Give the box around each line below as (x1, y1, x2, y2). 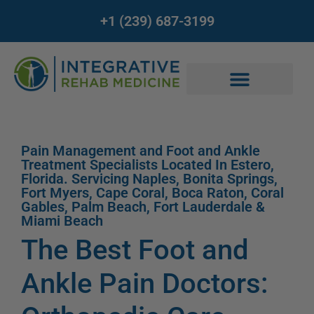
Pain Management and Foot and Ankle (21, 142, 260, 159)
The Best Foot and (21, 233, 249, 266)
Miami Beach (21, 212, 103, 229)
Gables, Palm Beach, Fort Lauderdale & (21, 198, 265, 215)
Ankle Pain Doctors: (21, 267, 268, 300)
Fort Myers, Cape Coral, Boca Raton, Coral (21, 184, 284, 201)
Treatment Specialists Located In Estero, (21, 156, 274, 173)
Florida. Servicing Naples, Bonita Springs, (21, 170, 278, 187)
